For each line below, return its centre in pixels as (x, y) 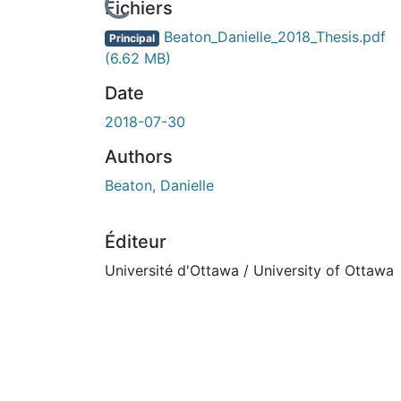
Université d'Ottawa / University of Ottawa (249, 270)
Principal (132, 38)
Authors (139, 156)
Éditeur (136, 241)
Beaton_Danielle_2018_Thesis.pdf (272, 36)
